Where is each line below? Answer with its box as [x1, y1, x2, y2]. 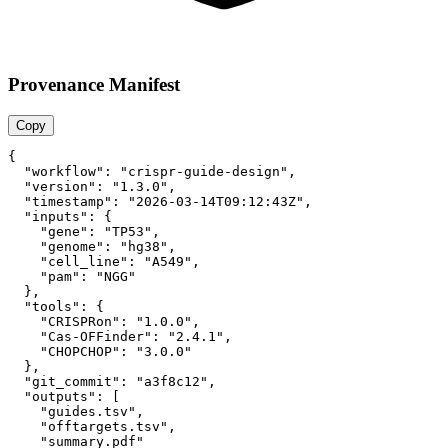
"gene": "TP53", [8, 224, 160, 240]
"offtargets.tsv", [8, 419, 176, 435]
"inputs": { [8, 209, 112, 225]
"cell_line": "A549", [8, 254, 200, 270]
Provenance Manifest [8, 74, 180, 96]
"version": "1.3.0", [8, 179, 176, 195]
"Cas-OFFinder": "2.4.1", [8, 329, 232, 345]
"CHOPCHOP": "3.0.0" [8, 344, 192, 360]
